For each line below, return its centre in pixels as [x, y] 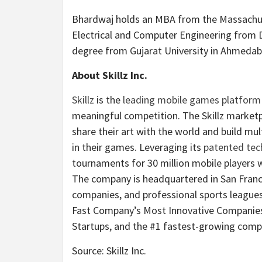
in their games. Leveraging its [138, 147]
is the [108, 99]
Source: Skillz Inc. [109, 250]
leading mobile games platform [192, 99]
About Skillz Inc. [110, 75]
